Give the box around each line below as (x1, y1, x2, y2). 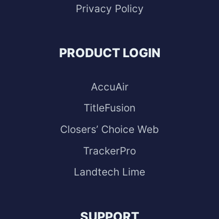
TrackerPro (83, 144, 136, 157)
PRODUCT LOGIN (59, 45, 160, 61)
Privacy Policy (75, 2, 144, 15)
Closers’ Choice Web (60, 123, 159, 135)
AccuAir (90, 80, 129, 93)
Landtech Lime (74, 166, 145, 178)
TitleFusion (84, 102, 135, 114)
